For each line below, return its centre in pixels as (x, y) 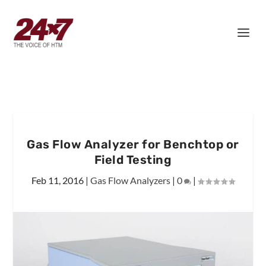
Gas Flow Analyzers (130, 180)
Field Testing (133, 160)
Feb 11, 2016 (58, 180)
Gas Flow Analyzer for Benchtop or (133, 144)
